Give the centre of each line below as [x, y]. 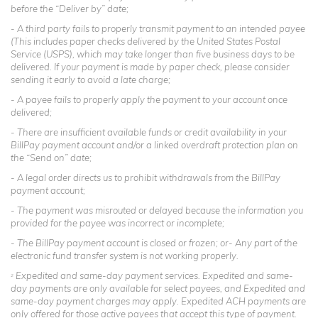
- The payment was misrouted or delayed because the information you [157, 210]
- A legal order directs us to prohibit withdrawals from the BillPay [146, 177]
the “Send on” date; [51, 158]
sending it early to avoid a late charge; [91, 79]
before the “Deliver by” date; [70, 9]
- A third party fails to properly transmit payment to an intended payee [158, 28]
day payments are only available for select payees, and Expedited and [158, 288]
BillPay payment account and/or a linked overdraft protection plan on [154, 145]
